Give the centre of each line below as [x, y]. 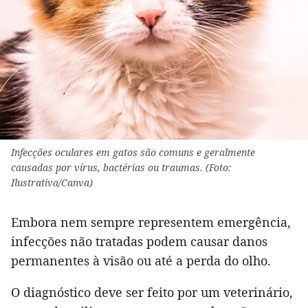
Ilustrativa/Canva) [52, 183]
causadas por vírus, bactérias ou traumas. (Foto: [121, 168]
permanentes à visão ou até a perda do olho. [141, 261]
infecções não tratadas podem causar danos [139, 242]
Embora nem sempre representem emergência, [151, 222]
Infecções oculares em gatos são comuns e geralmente [133, 153]
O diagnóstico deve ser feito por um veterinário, [152, 293]
